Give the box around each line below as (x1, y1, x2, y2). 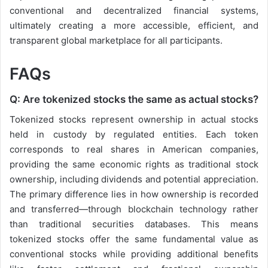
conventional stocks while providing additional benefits (10, 248, 258, 260)
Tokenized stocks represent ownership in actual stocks (10, 113, 258, 125)
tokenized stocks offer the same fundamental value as (10, 233, 258, 245)
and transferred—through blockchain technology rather (10, 203, 258, 215)
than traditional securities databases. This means (10, 218, 258, 230)
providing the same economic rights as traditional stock (10, 158, 258, 170)
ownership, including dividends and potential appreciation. (10, 173, 258, 185)
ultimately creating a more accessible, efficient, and (10, 19, 258, 31)
